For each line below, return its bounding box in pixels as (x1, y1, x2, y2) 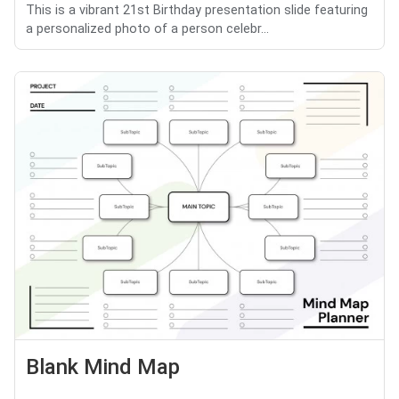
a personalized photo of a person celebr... (26, 21, 269, 37)
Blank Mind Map (26, 354, 180, 379)
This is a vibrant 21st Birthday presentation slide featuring (26, 3, 368, 19)
